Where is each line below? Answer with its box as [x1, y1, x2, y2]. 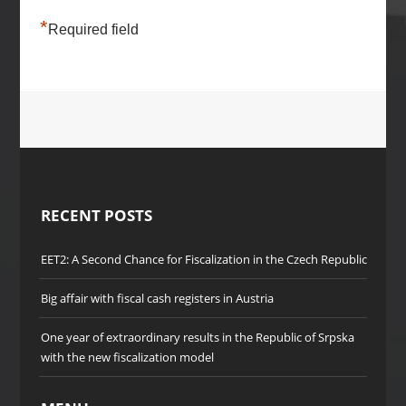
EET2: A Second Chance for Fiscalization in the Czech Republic [40, 251, 367, 268]
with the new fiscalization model [40, 349, 214, 366]
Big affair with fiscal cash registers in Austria [40, 290, 274, 307]
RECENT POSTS [40, 205, 152, 227]
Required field [47, 22, 139, 37]
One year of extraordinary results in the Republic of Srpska [40, 329, 354, 346]
